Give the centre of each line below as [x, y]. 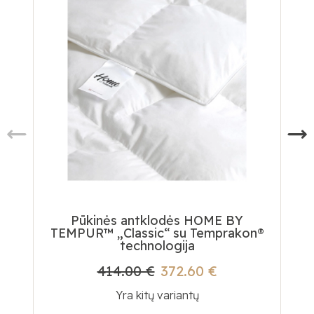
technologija [157, 246]
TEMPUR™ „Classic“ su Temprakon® [157, 233]
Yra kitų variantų [157, 295]
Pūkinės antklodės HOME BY [157, 221]
